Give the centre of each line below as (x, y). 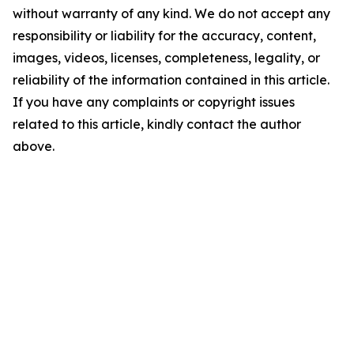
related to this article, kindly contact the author (157, 124)
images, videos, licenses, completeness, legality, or (166, 57)
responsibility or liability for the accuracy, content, (164, 35)
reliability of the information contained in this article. (171, 79)
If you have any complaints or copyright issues (154, 102)
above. (34, 146)
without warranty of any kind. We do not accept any (171, 13)
